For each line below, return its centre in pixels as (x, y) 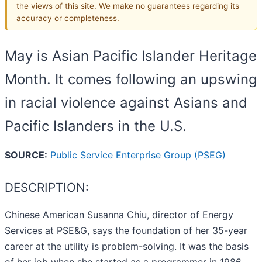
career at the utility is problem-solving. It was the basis (127, 247)
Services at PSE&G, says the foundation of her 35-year (126, 231)
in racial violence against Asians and (126, 103)
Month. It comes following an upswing (131, 80)
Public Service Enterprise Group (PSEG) (138, 155)
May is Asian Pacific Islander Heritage (131, 56)
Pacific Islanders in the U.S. (96, 126)
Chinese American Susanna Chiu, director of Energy (119, 215)
